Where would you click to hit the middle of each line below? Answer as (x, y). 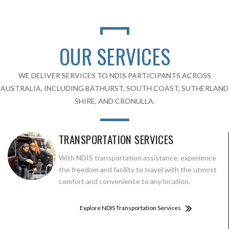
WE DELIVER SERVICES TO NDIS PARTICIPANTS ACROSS (114, 75)
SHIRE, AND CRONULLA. (114, 101)
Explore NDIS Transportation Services (130, 208)
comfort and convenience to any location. (124, 181)
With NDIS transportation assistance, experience (138, 157)
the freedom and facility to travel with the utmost (138, 169)
